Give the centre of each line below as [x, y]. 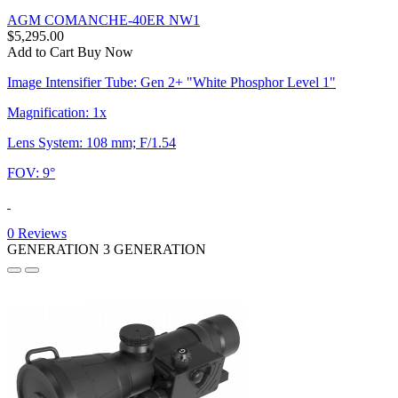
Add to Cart [40, 52]
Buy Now [105, 52]
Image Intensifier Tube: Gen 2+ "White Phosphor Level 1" [171, 82]
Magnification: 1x [57, 112]
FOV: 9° [31, 172]
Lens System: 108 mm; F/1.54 [92, 142]
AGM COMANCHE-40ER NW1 [103, 20]
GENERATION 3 [60, 249]
